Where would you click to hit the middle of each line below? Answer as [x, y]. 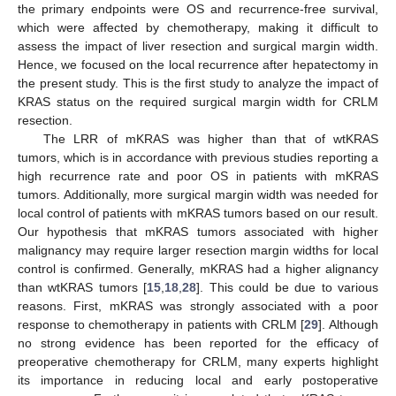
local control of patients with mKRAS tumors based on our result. [198, 213]
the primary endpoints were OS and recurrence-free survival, [198, 9]
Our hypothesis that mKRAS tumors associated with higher [198, 232]
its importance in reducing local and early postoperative [198, 381]
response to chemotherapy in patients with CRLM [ [161, 325]
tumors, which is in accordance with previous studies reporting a [198, 158]
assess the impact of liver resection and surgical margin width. [198, 46]
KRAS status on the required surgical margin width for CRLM [198, 102]
